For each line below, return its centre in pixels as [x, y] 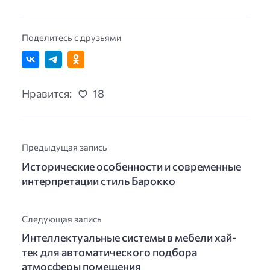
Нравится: [47, 94]
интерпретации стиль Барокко [99, 181]
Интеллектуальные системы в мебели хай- [129, 237]
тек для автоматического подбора [109, 252]
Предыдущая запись [64, 147]
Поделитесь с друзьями [71, 37]
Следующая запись [62, 218]
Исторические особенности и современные [131, 166]
